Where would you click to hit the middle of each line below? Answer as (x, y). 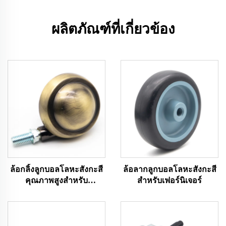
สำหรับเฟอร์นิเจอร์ (169, 180)
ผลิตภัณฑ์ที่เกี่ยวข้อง (113, 29)
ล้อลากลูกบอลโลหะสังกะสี (169, 169)
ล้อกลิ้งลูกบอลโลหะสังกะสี (56, 169)
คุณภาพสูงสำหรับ (56, 180)
